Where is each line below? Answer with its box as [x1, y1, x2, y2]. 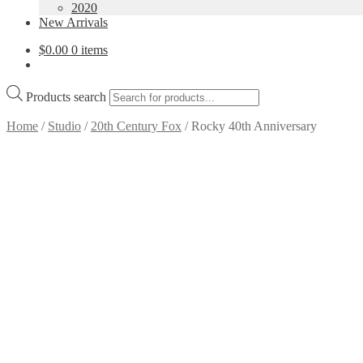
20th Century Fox [91, 118, 181, 133]
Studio [48, 118, 81, 133]
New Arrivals [39, 15, 108, 29]
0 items [71, 43, 108, 57]
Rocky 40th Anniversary [191, 118, 317, 133]
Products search [26, 89, 106, 104]
